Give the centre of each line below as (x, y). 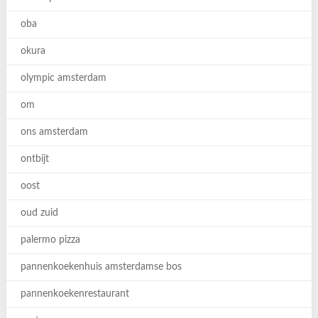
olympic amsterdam (63, 78)
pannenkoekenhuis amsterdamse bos (101, 267)
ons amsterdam (54, 132)
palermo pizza (50, 240)
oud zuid (39, 213)
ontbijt (34, 159)
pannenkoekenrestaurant (75, 294)
